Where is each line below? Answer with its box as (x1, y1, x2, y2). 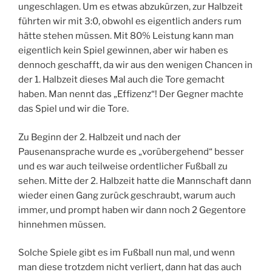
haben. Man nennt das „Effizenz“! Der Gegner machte (18, 89, 243, 100)
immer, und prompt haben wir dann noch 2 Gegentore (18, 204, 246, 216)
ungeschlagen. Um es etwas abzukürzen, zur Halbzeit (18, 1, 243, 13)
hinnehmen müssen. (18, 219, 106, 230)
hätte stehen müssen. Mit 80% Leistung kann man (18, 30, 234, 42)
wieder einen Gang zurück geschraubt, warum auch (18, 189, 236, 201)
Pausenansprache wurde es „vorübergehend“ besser (18, 146, 244, 157)
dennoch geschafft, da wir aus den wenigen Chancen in (18, 59, 253, 71)
